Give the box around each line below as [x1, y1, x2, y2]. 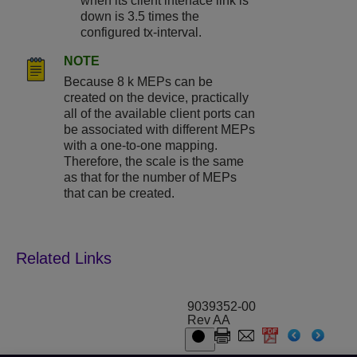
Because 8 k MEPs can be [64, 75, 213, 89]
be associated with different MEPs [64, 123, 255, 137]
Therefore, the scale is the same [64, 155, 244, 169]
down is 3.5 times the [80, 10, 200, 24]
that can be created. [64, 186, 175, 201]
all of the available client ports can [64, 107, 255, 121]
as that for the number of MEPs [64, 171, 237, 185]
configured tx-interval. [80, 25, 202, 40]
